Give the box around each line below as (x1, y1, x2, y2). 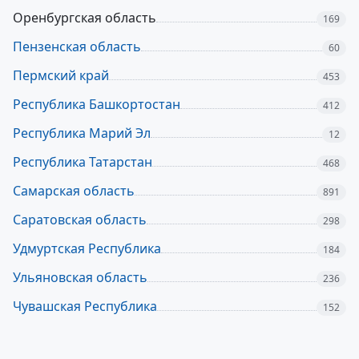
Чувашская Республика (13, 297, 157, 315)
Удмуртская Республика (13, 240, 161, 257)
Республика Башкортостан (13, 95, 180, 113)
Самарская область (13, 182, 135, 200)
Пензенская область (13, 38, 141, 55)
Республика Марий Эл (13, 124, 151, 142)
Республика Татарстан (13, 153, 152, 171)
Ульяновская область (13, 268, 147, 286)
